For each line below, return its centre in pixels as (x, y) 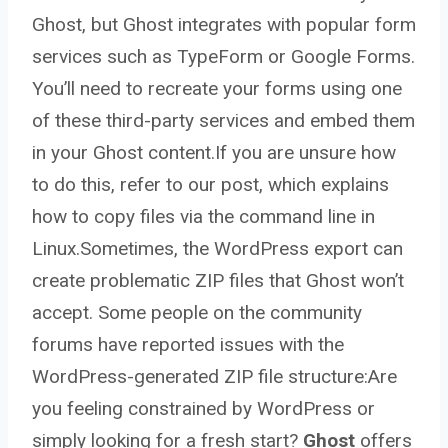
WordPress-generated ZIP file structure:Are (214, 377)
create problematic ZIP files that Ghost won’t (218, 281)
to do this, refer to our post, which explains (210, 185)
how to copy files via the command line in (203, 217)
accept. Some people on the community (197, 313)
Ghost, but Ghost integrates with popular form (224, 25)
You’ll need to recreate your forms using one (217, 89)
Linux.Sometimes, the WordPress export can (217, 249)
